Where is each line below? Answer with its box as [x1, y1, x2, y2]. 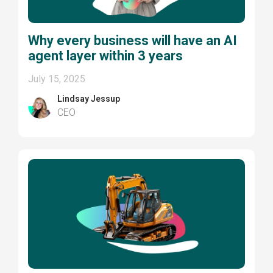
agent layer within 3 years [28, 48, 183, 64]
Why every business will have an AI [28, 33, 238, 49]
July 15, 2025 [28, 73, 86, 85]
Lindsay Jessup [57, 94, 121, 104]
